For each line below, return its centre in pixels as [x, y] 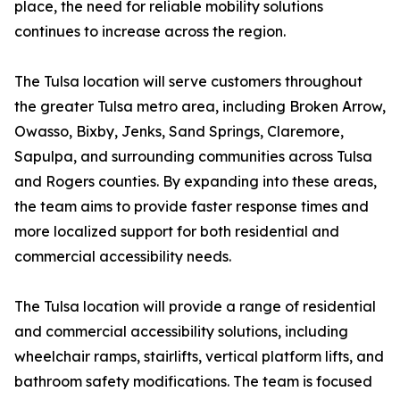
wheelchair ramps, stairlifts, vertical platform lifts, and [199, 356]
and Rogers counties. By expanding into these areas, [196, 181]
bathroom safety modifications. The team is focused [193, 381]
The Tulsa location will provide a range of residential [195, 306]
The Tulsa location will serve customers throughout [188, 81]
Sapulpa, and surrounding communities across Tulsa [193, 156]
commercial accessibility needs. [123, 256]
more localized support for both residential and [177, 231]
